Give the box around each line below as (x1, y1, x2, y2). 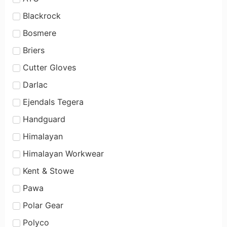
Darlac (23, 79, 48, 90)
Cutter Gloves (23, 62, 76, 72)
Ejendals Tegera (23, 96, 84, 107)
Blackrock (23, 10, 61, 21)
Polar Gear (23, 200, 63, 210)
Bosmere (23, 27, 56, 38)
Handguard (23, 113, 65, 124)
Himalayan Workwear (23, 148, 104, 159)
